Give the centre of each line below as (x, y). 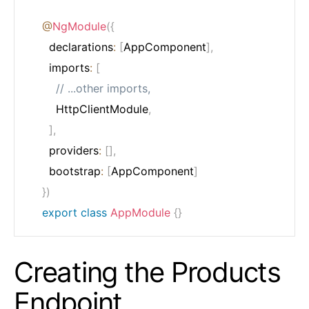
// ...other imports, (103, 88)
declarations (78, 47)
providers (70, 150)
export (60, 212)
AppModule (140, 212)
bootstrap (71, 171)
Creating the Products (147, 272)
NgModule (79, 26)
